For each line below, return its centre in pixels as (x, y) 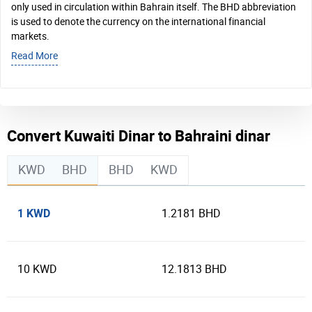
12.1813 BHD (194, 269)
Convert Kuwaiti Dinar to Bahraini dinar (139, 135)
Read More (34, 56)
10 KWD (37, 269)
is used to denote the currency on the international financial (138, 22)
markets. (30, 37)
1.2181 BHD (191, 213)
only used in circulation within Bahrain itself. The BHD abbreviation (154, 7)
